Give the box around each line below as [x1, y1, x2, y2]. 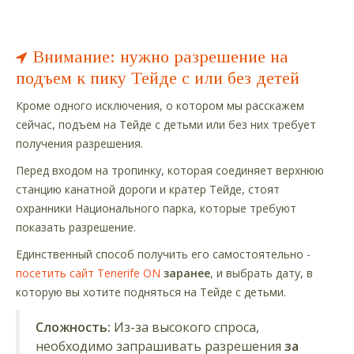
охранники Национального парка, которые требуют [16, 200, 296, 216]
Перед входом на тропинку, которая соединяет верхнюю [16, 162, 324, 178]
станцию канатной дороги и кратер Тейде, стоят [16, 181, 280, 197]
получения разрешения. [16, 135, 143, 151]
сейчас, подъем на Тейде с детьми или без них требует [16, 116, 316, 132]
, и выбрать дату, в [210, 265, 313, 281]
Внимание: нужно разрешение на [33, 46, 288, 66]
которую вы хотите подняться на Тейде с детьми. [16, 284, 286, 299]
